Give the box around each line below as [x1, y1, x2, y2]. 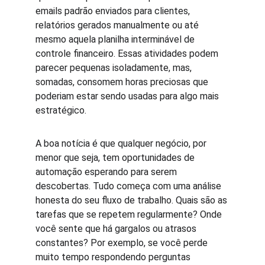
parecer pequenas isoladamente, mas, [35, 62, 194, 73]
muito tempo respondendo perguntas [35, 251, 193, 263]
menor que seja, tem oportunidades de [35, 152, 197, 163]
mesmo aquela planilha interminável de [35, 34, 197, 45]
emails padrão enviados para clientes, [35, 5, 192, 17]
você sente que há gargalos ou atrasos [35, 223, 199, 234]
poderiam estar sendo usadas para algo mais [35, 91, 221, 102]
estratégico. [35, 105, 86, 116]
